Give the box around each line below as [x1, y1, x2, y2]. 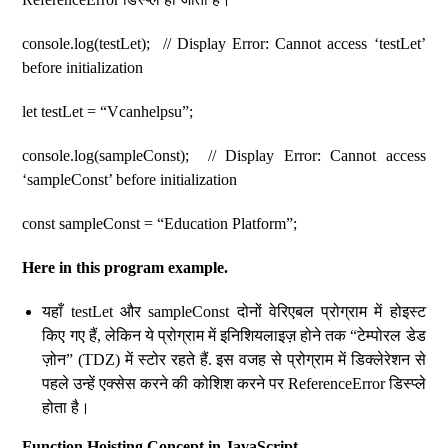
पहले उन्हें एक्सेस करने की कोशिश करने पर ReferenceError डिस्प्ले [42, 375, 426, 392]
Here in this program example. [22, 259, 229, 276]
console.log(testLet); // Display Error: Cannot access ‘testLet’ [22, 35, 426, 52]
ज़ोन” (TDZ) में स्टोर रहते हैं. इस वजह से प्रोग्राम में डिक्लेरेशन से [42, 351, 426, 368]
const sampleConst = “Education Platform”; [22, 215, 298, 232]
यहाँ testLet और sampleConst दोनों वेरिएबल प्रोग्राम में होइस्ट [42, 303, 426, 320]
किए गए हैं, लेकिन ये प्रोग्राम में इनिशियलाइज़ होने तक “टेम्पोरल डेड [42, 327, 426, 344]
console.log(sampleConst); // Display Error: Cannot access [22, 147, 426, 164]
